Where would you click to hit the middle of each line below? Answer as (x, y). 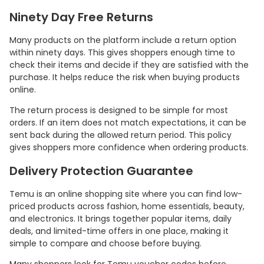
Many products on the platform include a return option (123, 40)
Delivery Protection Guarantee (101, 171)
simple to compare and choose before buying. (105, 244)
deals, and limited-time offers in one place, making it (119, 231)
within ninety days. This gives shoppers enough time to (122, 53)
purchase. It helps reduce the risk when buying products (125, 77)
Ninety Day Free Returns (81, 17)
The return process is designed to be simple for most (119, 110)
